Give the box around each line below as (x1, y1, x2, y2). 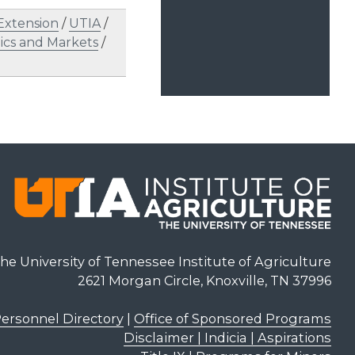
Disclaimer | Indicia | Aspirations (123, 330, 331, 346)
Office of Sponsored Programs (133, 311, 331, 327)
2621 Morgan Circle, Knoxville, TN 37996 (77, 273, 331, 289)
